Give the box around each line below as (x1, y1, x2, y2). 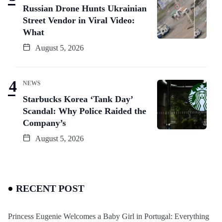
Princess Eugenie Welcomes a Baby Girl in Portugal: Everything (8, 212, 209, 221)
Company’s (23, 117, 66, 128)
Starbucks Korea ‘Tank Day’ (23, 94, 133, 104)
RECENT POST (16, 182, 84, 194)
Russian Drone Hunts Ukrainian (23, 3, 147, 13)
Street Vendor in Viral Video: (23, 15, 135, 25)
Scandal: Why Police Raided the (23, 106, 146, 116)
